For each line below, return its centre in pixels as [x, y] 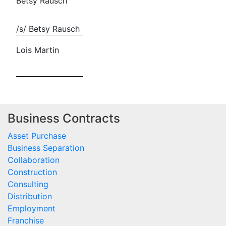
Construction [32, 172]
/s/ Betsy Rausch [48, 29]
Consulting [28, 184]
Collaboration [34, 160]
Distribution [30, 196]
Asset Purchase [37, 136]
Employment [32, 209]
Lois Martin [38, 50]
